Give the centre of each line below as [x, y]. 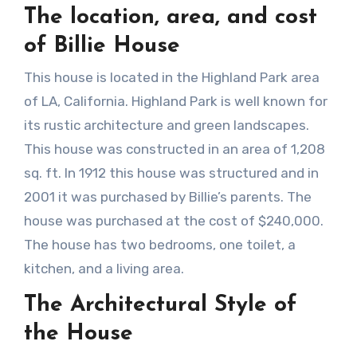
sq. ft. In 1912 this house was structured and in [171, 173]
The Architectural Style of [160, 306]
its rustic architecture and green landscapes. [166, 126]
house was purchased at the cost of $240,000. [173, 221]
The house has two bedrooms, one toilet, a [159, 245]
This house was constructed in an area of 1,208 [174, 149]
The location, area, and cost [170, 17]
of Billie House [102, 46]
